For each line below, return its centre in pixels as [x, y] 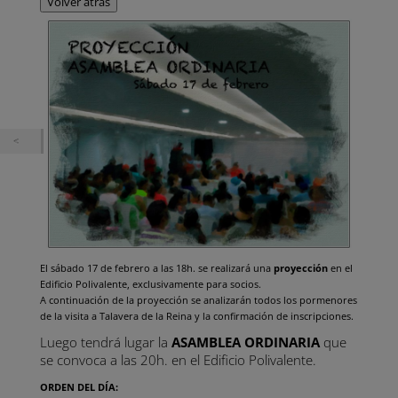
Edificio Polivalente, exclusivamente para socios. [150, 284]
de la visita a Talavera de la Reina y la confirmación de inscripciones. [196, 316]
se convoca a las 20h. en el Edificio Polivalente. [178, 360]
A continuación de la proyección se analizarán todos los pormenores [198, 300]
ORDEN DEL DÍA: [79, 387]
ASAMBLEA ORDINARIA [245, 342]
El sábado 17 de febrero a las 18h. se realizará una [156, 268]
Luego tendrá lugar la [105, 342]
